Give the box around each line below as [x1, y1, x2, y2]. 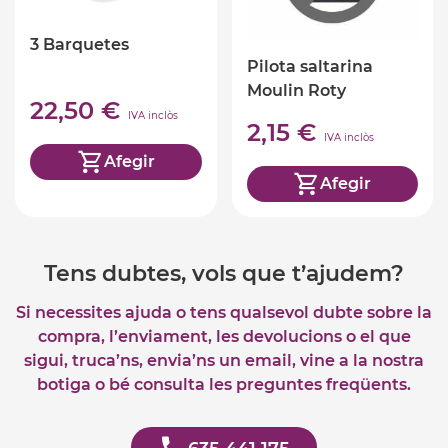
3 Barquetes [30, 34, 129, 54]
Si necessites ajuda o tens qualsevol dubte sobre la [16, 302, 432, 322]
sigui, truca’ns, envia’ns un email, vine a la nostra [24, 350, 424, 370]
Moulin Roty [246, 80, 346, 100]
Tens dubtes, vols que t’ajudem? [44, 259, 404, 287]
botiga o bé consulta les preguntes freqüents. [37, 374, 411, 394]
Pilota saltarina [246, 56, 373, 76]
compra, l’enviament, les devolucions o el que [37, 326, 411, 346]
